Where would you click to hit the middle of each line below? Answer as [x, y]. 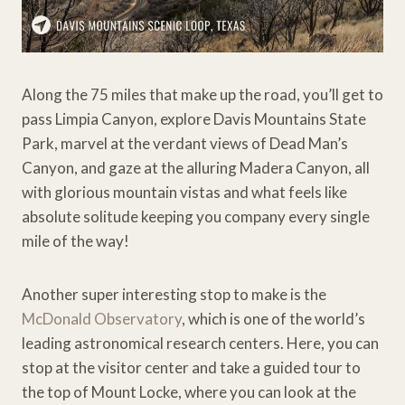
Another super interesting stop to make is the [174, 294]
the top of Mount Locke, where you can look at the [189, 391]
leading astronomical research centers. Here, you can [200, 343]
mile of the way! [75, 240]
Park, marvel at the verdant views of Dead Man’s [185, 143]
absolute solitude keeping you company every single [196, 216]
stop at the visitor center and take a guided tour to [191, 367]
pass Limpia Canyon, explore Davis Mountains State [194, 118]
